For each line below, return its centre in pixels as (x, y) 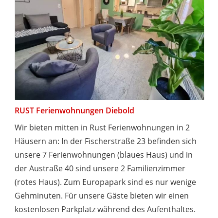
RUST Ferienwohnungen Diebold (74, 110)
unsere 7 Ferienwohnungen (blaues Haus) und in (104, 154)
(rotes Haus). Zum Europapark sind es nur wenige (105, 182)
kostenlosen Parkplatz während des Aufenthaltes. (105, 209)
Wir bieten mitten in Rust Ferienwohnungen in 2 (102, 127)
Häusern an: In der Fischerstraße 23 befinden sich (106, 141)
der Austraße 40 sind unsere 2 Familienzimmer (100, 168)
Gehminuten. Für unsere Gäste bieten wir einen (102, 195)
